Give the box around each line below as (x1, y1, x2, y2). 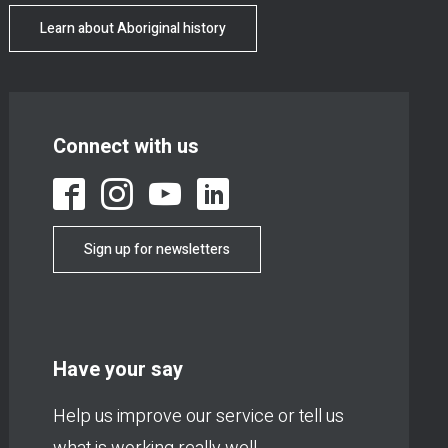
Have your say (53, 355, 183, 385)
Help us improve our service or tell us (53, 403, 344, 431)
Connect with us (53, 132, 199, 162)
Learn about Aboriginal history (40, 18, 226, 40)
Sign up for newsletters (84, 239, 230, 261)
